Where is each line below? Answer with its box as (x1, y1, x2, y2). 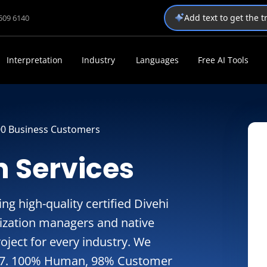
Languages (135, 54, 179, 66)
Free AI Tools (197, 54, 249, 66)
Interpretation (7, 54, 63, 66)
